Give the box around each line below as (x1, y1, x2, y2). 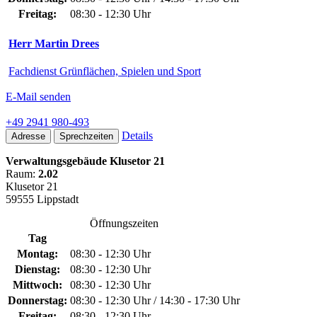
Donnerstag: (8, 294, 67, 307)
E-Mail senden (6, 91, 71, 103)
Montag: (17, 248, 58, 260)
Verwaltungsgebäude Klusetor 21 (6, 155, 165, 168)
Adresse (11, 131, 45, 142)
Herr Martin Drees (8, 37, 99, 50)
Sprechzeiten (59, 131, 113, 142)
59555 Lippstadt (6, 193, 79, 206)
